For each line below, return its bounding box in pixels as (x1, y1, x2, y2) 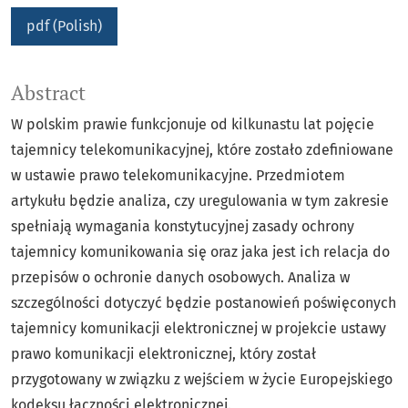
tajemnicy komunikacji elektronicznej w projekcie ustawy (11, 320, 386, 338)
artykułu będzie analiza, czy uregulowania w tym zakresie (11, 192, 389, 210)
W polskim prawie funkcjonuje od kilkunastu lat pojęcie (11, 116, 374, 134)
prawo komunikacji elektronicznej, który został (11, 345, 316, 363)
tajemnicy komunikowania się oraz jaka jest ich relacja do (11, 243, 390, 261)
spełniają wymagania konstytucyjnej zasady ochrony (11, 218, 354, 236)
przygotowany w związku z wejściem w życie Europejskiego (11, 371, 393, 389)
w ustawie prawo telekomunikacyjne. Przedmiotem (11, 167, 345, 185)
